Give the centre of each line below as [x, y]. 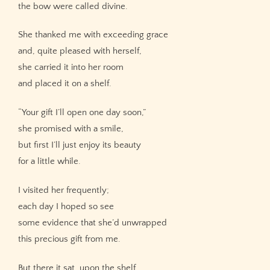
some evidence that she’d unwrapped [93, 223]
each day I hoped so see [66, 207]
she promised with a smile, [71, 129]
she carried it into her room [71, 67]
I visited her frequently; [64, 190]
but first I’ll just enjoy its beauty [80, 145]
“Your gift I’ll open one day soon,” [82, 113]
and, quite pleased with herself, [80, 51]
